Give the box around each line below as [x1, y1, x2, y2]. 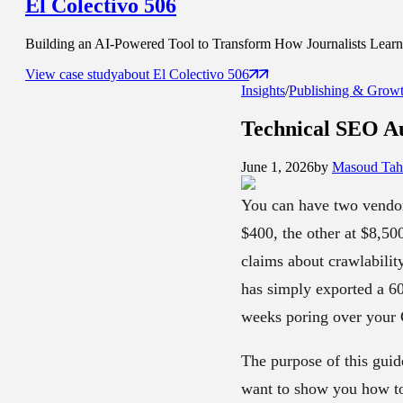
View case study [25, 67, 118, 83]
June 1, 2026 [241, 158, 314, 175]
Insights [241, 83, 285, 99]
